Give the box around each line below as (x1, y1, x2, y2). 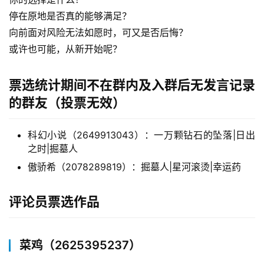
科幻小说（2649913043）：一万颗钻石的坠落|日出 (28, 128, 255, 141)
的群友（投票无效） (9, 94, 126, 110)
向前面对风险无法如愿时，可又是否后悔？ (9, 26, 188, 38)
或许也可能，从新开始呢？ (9, 42, 122, 55)
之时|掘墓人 (28, 142, 78, 154)
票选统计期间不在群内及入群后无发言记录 (9, 77, 255, 93)
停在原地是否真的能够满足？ (9, 9, 131, 22)
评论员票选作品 (9, 193, 100, 209)
